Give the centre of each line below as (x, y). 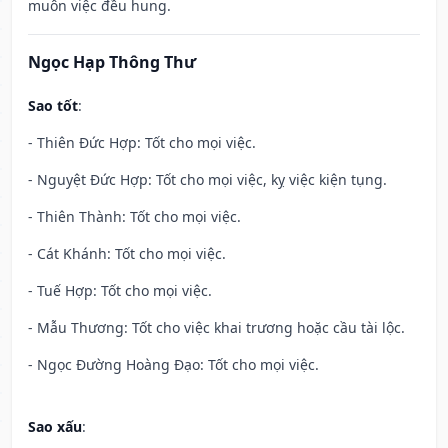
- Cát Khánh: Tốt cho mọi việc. (127, 254)
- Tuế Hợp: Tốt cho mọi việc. (120, 291)
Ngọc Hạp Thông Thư (112, 62)
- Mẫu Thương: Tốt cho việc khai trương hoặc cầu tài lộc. (216, 328)
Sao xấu (55, 427)
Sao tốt (53, 106)
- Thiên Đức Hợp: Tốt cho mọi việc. (142, 143)
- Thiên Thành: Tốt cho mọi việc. (134, 217)
